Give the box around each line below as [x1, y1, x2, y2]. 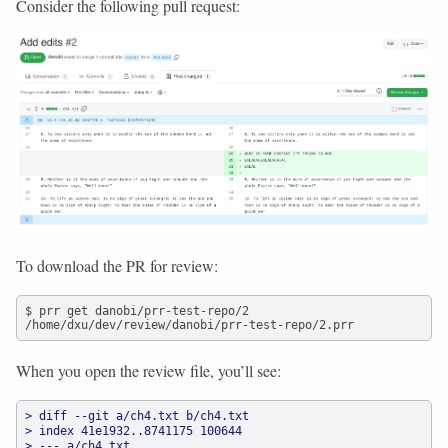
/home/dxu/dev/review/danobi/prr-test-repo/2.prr [25, 317, 354, 332]
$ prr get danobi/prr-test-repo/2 [25, 303, 249, 318]
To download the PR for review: [16, 254, 218, 276]
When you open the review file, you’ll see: [16, 359, 281, 381]
